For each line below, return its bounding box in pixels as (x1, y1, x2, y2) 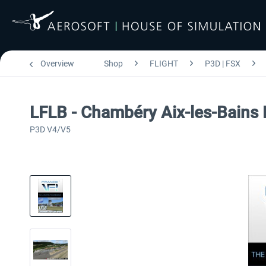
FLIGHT (150, 59, 178, 68)
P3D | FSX (205, 59, 240, 68)
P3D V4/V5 (30, 125, 71, 134)
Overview (40, 59, 74, 68)
